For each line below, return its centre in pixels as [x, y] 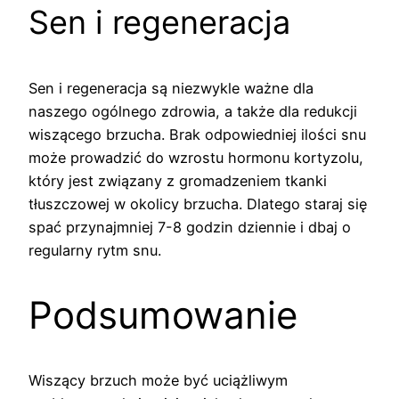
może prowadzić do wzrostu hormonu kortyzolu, [196, 157]
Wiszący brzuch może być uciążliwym [158, 380]
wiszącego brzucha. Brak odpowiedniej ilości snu [197, 134]
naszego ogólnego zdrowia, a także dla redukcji [193, 111]
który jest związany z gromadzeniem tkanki [178, 180]
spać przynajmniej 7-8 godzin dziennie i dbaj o [190, 227]
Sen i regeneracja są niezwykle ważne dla [171, 88]
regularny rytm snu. [95, 250]
